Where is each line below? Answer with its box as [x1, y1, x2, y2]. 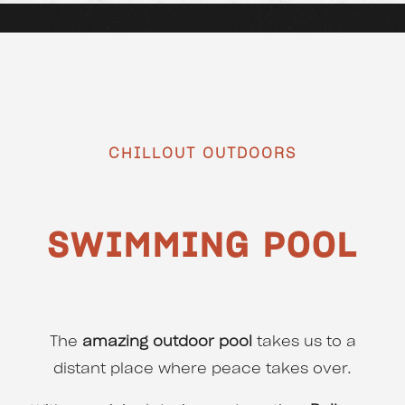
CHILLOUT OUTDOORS [108, 146, 297, 161]
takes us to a [251, 334, 356, 350]
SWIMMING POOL [47, 230, 358, 263]
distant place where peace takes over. [53, 362, 352, 377]
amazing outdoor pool [77, 334, 252, 350]
